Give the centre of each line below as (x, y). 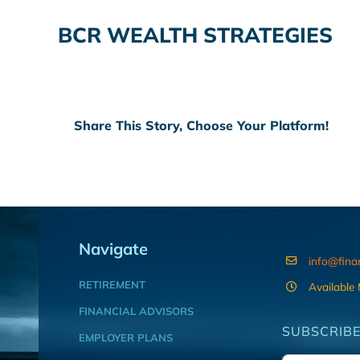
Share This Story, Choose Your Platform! (201, 126)
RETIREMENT (112, 284)
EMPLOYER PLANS (125, 337)
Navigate (113, 248)
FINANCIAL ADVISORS (136, 311)
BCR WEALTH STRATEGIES (195, 35)
